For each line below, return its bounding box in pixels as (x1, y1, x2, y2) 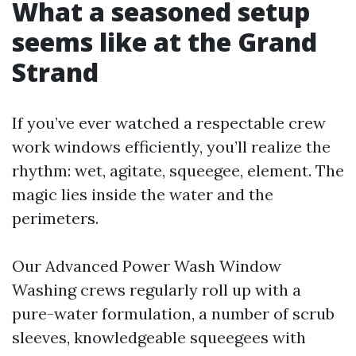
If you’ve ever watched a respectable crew (12, 113, 326, 133)
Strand (12, 55, 99, 89)
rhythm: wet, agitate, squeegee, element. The (12, 161, 344, 180)
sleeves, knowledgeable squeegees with (12, 327, 306, 347)
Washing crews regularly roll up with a (12, 280, 301, 300)
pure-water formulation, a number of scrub (12, 304, 335, 323)
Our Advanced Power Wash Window (12, 256, 281, 276)
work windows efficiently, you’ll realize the (12, 137, 331, 157)
